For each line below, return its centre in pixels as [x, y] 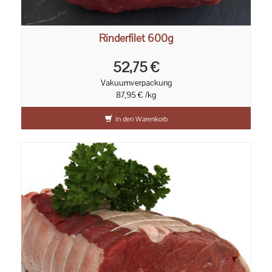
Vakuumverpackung [136, 83]
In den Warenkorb [141, 119]
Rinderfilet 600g [136, 38]
